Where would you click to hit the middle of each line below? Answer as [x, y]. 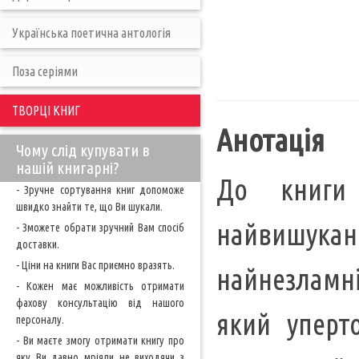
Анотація [270, 140]
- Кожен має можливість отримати [100, 286]
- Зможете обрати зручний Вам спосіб [100, 228]
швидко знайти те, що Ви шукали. [89, 207]
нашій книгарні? [67, 168]
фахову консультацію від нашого [100, 303]
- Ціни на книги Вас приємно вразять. [95, 265]
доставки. [38, 244]
